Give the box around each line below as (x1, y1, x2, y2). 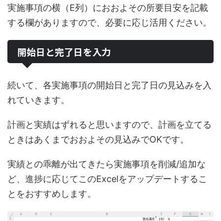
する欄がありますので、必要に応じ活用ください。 (7, 17, 212, 28)
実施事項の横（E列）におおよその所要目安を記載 (7, 2, 208, 13)
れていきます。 (7, 94, 70, 105)
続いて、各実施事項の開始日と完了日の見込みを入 (7, 79, 212, 90)
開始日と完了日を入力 (17, 44, 111, 58)
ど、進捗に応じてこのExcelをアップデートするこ (7, 173, 207, 184)
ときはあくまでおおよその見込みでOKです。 (7, 134, 189, 145)
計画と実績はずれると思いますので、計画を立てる (7, 119, 212, 130)
